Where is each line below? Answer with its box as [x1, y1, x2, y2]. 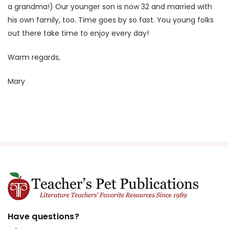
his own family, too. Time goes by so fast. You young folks [8, 15, 214, 25]
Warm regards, [8, 52, 60, 62]
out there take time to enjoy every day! [8, 28, 149, 38]
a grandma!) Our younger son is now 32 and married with [8, 2, 212, 12]
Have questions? [8, 211, 79, 222]
